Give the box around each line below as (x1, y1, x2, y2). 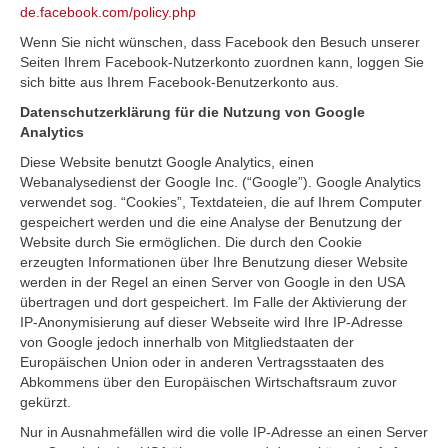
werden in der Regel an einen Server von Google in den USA (20, 274, 404, 290)
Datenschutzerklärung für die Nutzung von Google (20, 104, 365, 120)
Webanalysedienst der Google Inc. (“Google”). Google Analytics (20, 174, 421, 190)
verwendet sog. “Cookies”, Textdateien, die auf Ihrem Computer (20, 194, 422, 210)
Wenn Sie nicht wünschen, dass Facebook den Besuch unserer (20, 34, 420, 50)
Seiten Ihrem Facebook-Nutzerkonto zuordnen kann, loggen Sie (20, 54, 424, 70)
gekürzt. (20, 394, 71, 410)
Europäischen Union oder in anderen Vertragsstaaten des (20, 354, 384, 370)
